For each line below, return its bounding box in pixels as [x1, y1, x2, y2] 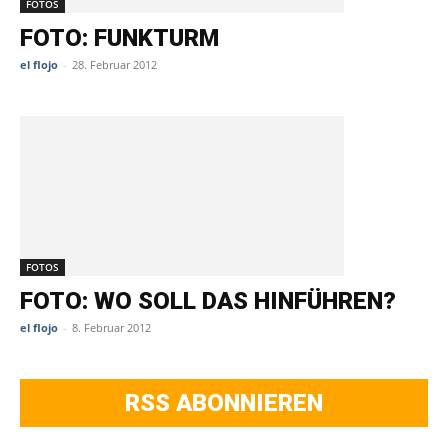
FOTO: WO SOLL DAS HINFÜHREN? [20, 287, 396, 315]
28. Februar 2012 [72, 57, 157, 72]
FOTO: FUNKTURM [20, 24, 219, 52]
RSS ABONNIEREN [125, 389, 323, 417]
